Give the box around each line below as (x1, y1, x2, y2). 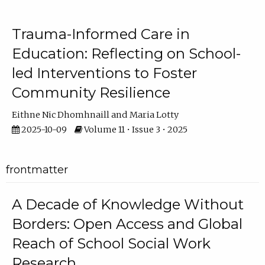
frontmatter (5, 163, 68, 177)
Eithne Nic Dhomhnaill (11, 109, 109, 120)
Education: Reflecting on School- (11, 44, 241, 62)
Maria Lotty (130, 109, 179, 120)
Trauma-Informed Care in (11, 25, 190, 43)
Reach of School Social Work (11, 234, 211, 252)
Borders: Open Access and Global (11, 215, 243, 232)
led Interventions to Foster (11, 64, 197, 82)
